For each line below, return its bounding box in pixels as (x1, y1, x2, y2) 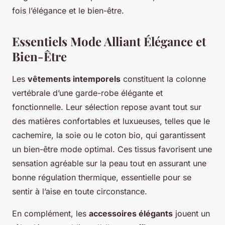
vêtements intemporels (28, 74, 121, 84)
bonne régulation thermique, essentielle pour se (12, 172, 191, 183)
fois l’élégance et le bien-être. (12, 6, 124, 16)
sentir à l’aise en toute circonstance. (12, 186, 147, 197)
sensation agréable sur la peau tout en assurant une (12, 158, 206, 169)
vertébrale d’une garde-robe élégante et (12, 88, 163, 98)
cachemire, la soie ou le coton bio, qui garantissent (12, 130, 205, 141)
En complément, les (12, 208, 89, 219)
